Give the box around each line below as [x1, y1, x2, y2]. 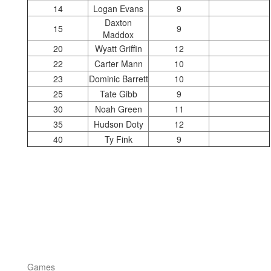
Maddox [103, 28, 134, 41]
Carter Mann [94, 57, 143, 70]
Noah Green [94, 103, 142, 115]
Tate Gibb [99, 88, 137, 100]
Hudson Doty [93, 118, 143, 130]
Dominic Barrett [88, 73, 148, 85]
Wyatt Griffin [94, 42, 142, 54]
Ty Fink [104, 133, 132, 145]
